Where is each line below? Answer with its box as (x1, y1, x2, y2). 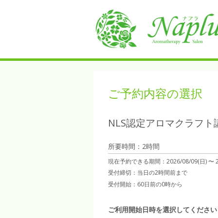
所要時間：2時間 (108, 142, 160, 151)
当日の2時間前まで (137, 168, 187, 177)
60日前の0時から (137, 180, 182, 188)
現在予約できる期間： (108, 157, 166, 165)
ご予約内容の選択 (108, 85, 202, 101)
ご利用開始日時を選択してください (108, 205, 217, 214)
